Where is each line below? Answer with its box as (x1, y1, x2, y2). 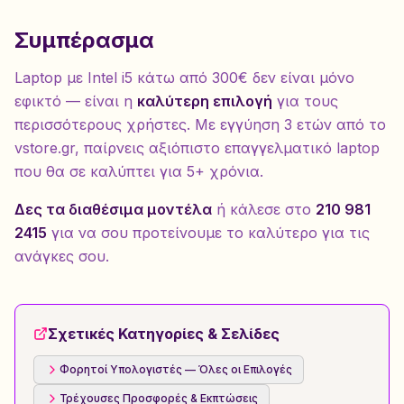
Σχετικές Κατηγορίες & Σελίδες (48, 325, 280, 343)
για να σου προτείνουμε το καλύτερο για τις (47, 224, 370, 242)
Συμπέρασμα (14, 27, 154, 53)
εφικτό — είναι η (14, 92, 137, 110)
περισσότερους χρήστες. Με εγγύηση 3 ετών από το (14, 115, 386, 133)
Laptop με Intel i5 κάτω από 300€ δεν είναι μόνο (14, 69, 354, 87)
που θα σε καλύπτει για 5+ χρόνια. (14, 162, 263, 180)
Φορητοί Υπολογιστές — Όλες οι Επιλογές (60, 363, 292, 376)
